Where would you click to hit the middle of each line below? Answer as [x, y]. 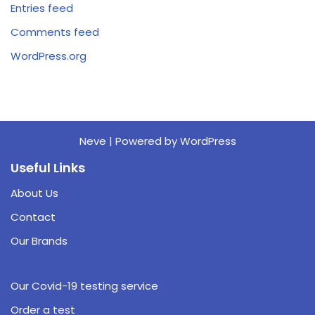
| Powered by [143, 141]
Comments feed [55, 32]
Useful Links [48, 168]
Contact [33, 217]
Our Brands [39, 241]
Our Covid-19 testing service [84, 286]
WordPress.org [49, 56]
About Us [34, 193]
